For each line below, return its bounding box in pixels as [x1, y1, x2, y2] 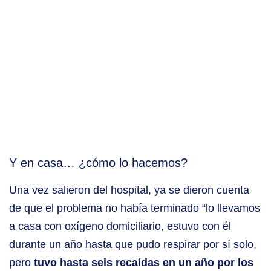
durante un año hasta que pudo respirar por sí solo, [9, 238, 256, 251]
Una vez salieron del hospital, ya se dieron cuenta [9, 184, 249, 197]
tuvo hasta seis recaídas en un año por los [34, 256, 253, 269]
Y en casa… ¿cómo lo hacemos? [9, 156, 188, 170]
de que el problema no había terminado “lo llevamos [9, 202, 260, 215]
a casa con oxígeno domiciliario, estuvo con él [9, 220, 231, 233]
